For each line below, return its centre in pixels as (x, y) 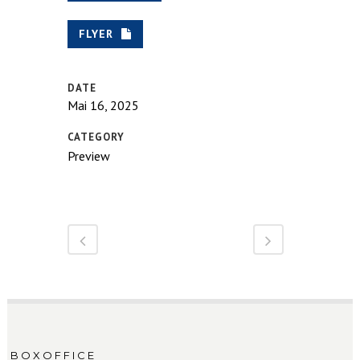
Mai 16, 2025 (103, 105)
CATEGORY (96, 137)
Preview (89, 155)
